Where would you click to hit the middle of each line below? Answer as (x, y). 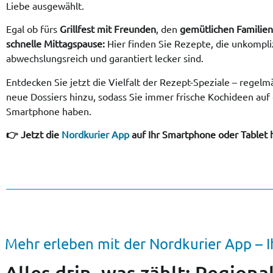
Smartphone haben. (49, 111)
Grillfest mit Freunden (108, 29)
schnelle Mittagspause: (57, 44)
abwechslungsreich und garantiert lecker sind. (105, 58)
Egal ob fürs (33, 29)
